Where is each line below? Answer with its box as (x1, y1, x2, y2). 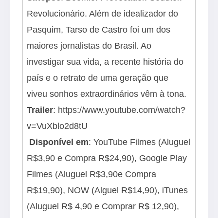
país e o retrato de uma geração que (27, 73, 169, 83)
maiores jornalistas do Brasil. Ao (27, 40, 152, 51)
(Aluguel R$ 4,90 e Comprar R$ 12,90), (27, 201, 180, 211)
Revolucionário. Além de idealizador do (27, 8, 179, 18)
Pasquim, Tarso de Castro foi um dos (27, 24, 171, 35)
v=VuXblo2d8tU (27, 121, 88, 131)
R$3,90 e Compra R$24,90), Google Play (27, 153, 187, 163)
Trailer (27, 105, 54, 115)
